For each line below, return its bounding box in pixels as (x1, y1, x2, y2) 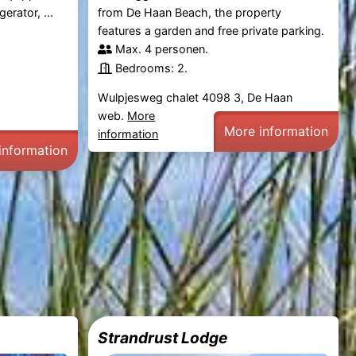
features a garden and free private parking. (98, 24, 325, 38)
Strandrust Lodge (98, 327, 228, 347)
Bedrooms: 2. (115, 61, 188, 75)
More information (224, 123, 329, 140)
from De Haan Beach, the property (98, 6, 282, 20)
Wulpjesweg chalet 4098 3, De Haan (98, 91, 293, 105)
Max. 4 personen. (115, 42, 209, 56)
